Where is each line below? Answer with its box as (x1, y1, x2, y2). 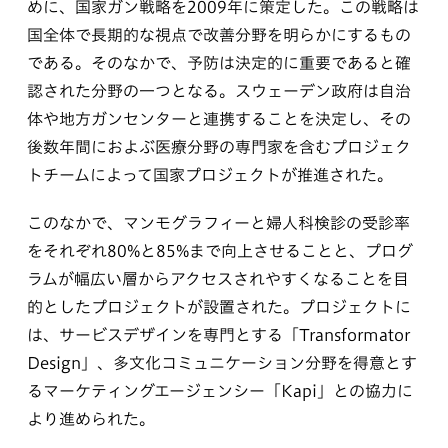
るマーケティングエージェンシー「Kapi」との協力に (26, 382, 413, 399)
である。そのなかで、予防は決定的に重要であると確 (26, 54, 411, 71)
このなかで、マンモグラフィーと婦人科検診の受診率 (26, 214, 410, 231)
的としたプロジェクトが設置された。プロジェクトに (26, 298, 411, 315)
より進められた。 (26, 410, 155, 427)
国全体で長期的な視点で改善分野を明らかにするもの (26, 26, 411, 43)
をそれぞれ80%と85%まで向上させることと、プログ (26, 242, 413, 259)
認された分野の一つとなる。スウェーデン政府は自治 (26, 82, 411, 99)
